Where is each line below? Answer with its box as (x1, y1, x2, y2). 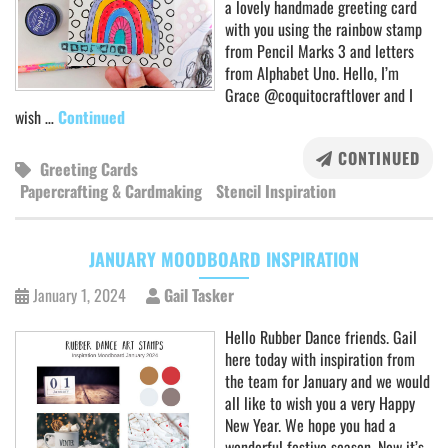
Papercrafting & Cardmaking (20, 179, 202, 203)
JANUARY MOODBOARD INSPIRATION (89, 246, 359, 272)
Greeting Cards (40, 157, 138, 181)
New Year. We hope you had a (225, 413, 396, 437)
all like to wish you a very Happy (225, 391, 415, 415)
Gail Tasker (160, 283, 234, 307)
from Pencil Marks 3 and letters (225, 39, 414, 63)
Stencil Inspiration (216, 179, 336, 203)
